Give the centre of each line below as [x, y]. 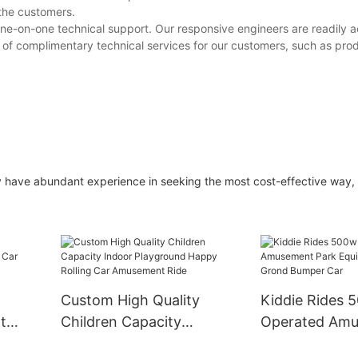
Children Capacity [121, 321]
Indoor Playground [124, 343]
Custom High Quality [131, 300]
